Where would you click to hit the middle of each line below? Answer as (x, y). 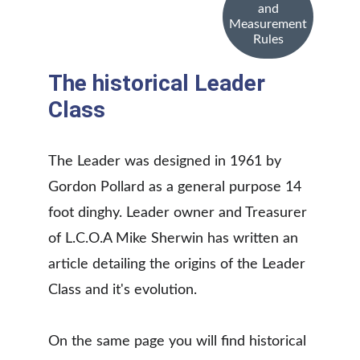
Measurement (268, 24)
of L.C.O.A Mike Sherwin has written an (175, 239)
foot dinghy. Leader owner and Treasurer (180, 213)
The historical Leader (160, 83)
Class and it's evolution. (125, 290)
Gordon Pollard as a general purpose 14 (177, 187)
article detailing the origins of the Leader (179, 264)
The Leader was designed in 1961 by (167, 162)
